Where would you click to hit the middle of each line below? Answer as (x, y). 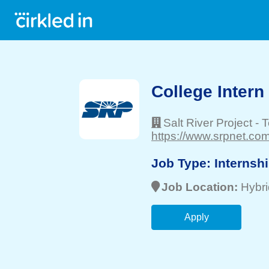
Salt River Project (208, 123)
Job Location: (201, 187)
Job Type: (183, 163)
